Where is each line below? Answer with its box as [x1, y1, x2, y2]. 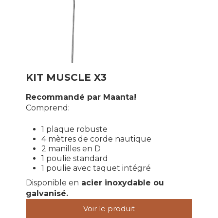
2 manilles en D [41, 144, 101, 153]
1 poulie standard [41, 153, 108, 163]
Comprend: [25, 103, 70, 113]
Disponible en [25, 178, 79, 188]
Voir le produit [83, 204, 135, 214]
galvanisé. [25, 189, 68, 199]
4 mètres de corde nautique [41, 134, 151, 144]
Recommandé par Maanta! [25, 92, 136, 102]
